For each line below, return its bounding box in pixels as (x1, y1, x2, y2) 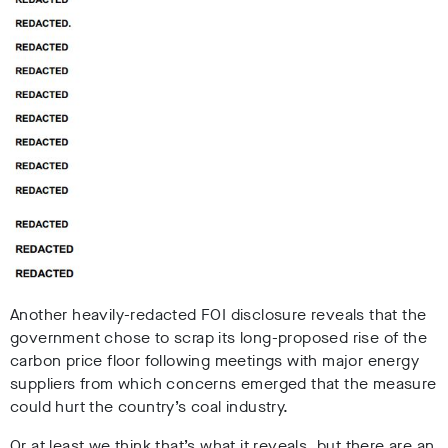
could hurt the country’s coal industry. (10, 396, 289, 418)
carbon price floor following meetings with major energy (10, 350, 419, 372)
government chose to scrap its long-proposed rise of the (10, 327, 427, 349)
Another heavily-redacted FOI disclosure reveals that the (10, 304, 427, 326)
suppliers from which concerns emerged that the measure (10, 373, 437, 395)
